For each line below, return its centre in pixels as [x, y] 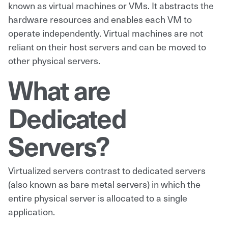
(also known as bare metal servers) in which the [104, 184]
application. [32, 211]
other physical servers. [54, 60]
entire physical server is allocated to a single [98, 197]
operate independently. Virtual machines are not [106, 33]
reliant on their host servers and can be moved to [107, 46]
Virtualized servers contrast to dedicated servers [107, 170]
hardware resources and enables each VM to [100, 19]
